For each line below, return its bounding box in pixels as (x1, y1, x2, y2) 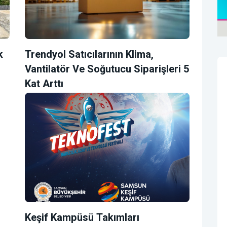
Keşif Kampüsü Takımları (25, 210, 139, 225)
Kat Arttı (25, 76, 63, 91)
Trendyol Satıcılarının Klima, (25, 47, 154, 62)
